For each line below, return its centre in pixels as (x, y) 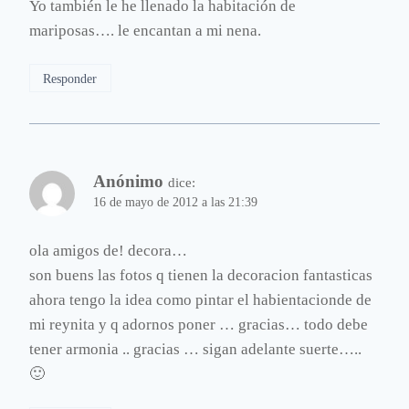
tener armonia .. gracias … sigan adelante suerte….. (195, 349)
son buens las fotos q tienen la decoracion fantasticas (201, 275)
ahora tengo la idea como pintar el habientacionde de (200, 299)
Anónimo (128, 181)
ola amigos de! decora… (108, 250)
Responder (70, 78)
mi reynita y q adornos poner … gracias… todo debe (199, 324)
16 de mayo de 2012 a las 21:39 (175, 202)
